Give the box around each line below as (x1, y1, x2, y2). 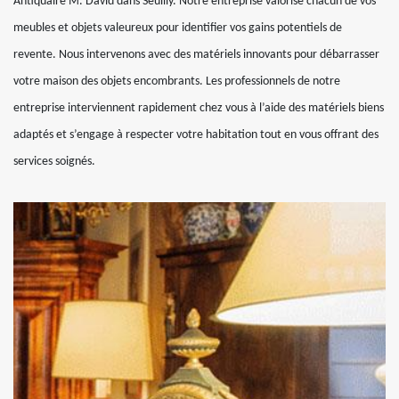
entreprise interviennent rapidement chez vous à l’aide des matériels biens (13, 102, 384, 116)
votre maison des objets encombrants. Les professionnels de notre (13, 75, 340, 89)
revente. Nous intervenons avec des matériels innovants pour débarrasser (13, 48, 379, 62)
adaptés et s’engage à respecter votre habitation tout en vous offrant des (13, 128, 379, 142)
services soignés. (13, 155, 95, 169)
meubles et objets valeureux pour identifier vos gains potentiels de (13, 21, 342, 36)
